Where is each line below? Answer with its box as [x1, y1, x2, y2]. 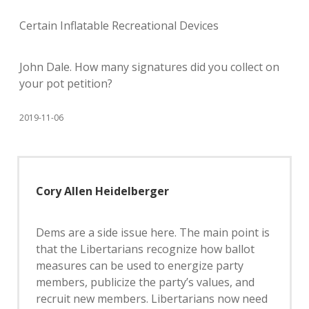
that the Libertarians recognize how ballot [36, 241, 255, 257]
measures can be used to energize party [36, 258, 243, 273]
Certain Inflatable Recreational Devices [19, 18, 219, 33]
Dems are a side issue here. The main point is [36, 225, 270, 240]
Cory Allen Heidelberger [36, 183, 169, 199]
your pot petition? [19, 76, 112, 91]
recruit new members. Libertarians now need [36, 291, 268, 306]
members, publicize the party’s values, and [36, 275, 255, 290]
